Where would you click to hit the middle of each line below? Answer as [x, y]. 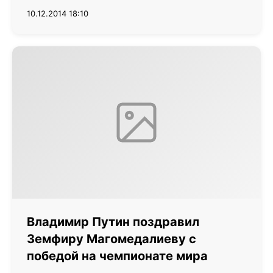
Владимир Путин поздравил [113, 222]
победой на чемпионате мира [117, 256]
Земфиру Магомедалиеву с [112, 239]
